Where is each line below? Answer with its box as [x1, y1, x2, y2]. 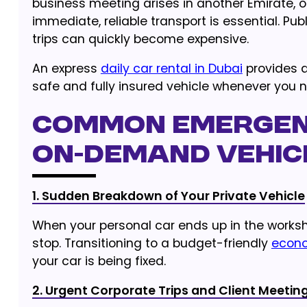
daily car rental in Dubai [100, 60, 243, 77]
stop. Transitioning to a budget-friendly [32, 235, 271, 251]
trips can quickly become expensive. [32, 31, 249, 47]
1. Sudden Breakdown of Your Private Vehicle [32, 188, 305, 204]
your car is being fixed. [32, 253, 166, 269]
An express [32, 60, 101, 77]
